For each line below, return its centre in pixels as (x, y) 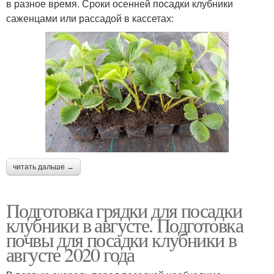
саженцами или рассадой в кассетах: (90, 18)
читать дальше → (43, 167)
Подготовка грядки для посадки (124, 210)
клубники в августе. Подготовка (124, 224)
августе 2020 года (70, 254)
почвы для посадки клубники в (121, 239)
